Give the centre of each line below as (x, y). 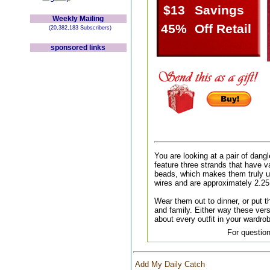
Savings (219, 10)
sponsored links (78, 48)
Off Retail (223, 29)
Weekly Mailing (78, 19)
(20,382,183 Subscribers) (78, 28)
